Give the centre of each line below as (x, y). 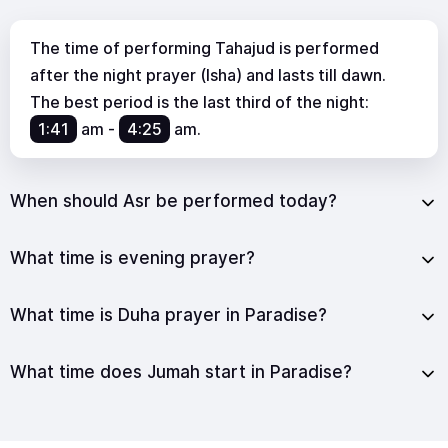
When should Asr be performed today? (173, 200)
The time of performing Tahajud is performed (204, 47)
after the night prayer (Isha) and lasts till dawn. (208, 74)
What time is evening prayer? (132, 257)
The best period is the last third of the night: (199, 101)
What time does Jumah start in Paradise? (181, 371)
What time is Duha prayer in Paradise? (168, 314)
